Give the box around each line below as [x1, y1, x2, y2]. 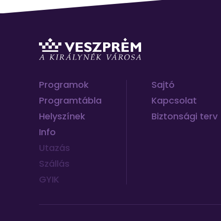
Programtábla [39, 94, 102, 107]
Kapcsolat [151, 94, 197, 107]
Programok [39, 78, 89, 91]
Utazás [39, 142, 70, 154]
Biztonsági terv [151, 110, 218, 123]
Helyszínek [39, 110, 85, 123]
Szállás [39, 157, 70, 170]
